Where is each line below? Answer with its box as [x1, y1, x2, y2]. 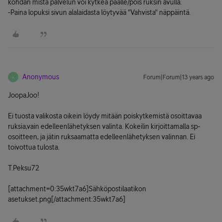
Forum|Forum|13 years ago [143, 74, 214, 81]
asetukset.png [8, 195, 51, 203]
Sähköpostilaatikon [89, 185, 146, 193]
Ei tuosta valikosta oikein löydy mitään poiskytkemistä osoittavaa [8, 112, 202, 120]
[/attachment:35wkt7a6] [51, 195, 125, 203]
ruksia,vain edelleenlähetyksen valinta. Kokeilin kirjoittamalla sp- [8, 122, 200, 130]
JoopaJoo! [8, 91, 39, 99]
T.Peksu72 [8, 164, 39, 172]
